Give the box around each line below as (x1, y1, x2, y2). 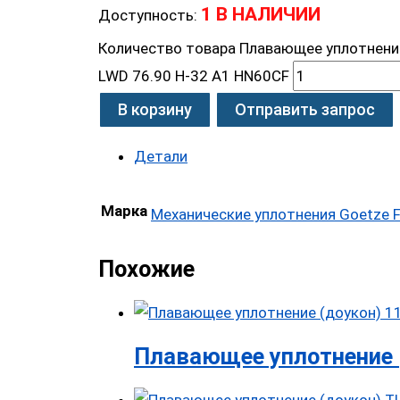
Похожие (98, 254, 195, 282)
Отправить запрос (235, 99, 375, 119)
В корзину (118, 99, 192, 119)
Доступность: (98, 6, 197, 25)
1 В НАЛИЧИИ (201, 4, 321, 26)
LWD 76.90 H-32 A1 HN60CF (98, 66, 289, 85)
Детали (134, 146, 187, 165)
